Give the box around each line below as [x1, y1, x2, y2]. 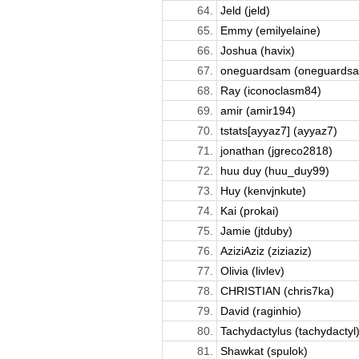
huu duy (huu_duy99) [220, 163, 329, 177]
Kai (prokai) [220, 204, 279, 217]
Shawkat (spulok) [220, 344, 308, 357]
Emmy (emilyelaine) [220, 23, 321, 37]
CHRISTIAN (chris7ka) [220, 284, 334, 297]
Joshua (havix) [220, 43, 295, 57]
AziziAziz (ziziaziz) [220, 244, 312, 257]
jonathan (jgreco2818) [220, 143, 333, 157]
